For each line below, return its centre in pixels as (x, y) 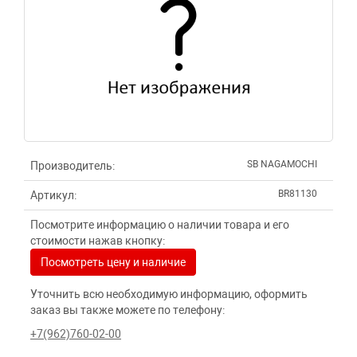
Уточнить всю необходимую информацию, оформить (169, 294)
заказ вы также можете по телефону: (127, 310)
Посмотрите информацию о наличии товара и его (160, 225)
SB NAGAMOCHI (282, 164)
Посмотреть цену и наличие (113, 262)
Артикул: (53, 195)
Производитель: (73, 166)
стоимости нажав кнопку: (98, 241)
